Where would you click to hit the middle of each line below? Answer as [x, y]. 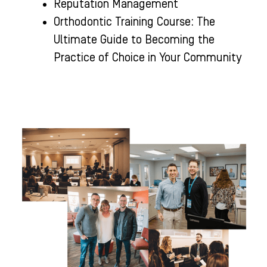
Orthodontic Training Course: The [134, 22]
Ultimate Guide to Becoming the [134, 40]
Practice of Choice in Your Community [148, 58]
